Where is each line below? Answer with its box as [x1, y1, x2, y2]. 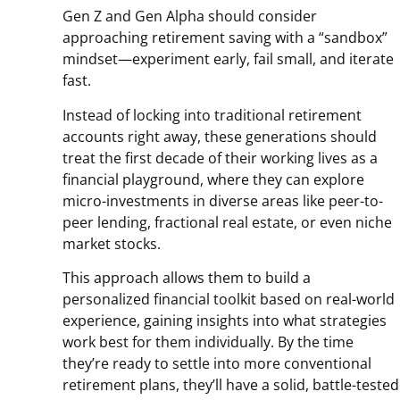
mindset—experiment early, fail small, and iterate [62, 49, 394, 70]
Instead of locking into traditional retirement [62, 104, 362, 125]
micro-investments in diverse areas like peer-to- [62, 190, 383, 211]
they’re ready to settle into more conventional [62, 353, 371, 373]
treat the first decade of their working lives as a [62, 147, 378, 168]
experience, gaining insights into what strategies [62, 310, 387, 330]
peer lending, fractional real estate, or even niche [62, 212, 392, 232]
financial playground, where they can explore [62, 169, 364, 189]
